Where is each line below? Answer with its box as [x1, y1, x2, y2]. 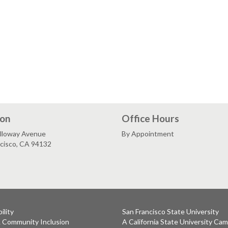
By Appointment [122, 129, 174, 138]
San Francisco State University [122, 207, 219, 216]
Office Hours [122, 112, 179, 124]
